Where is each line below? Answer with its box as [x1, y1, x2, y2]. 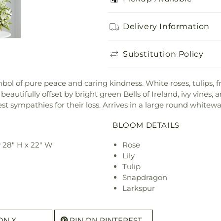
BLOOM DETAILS [112, 120, 180, 130]
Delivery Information [123, 21, 210, 31]
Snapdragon [122, 172, 167, 182]
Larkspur [122, 183, 155, 193]
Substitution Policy [123, 49, 204, 59]
